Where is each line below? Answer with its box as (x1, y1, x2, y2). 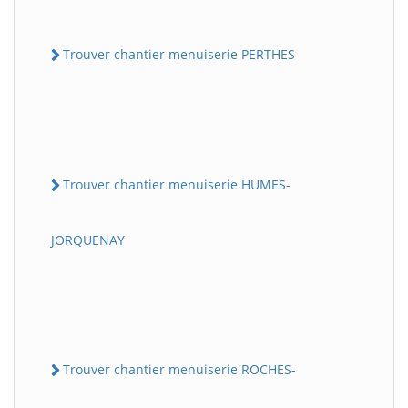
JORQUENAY (51, 231, 125, 250)
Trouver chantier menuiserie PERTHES (63, 45, 295, 63)
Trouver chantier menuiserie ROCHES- (63, 361, 296, 379)
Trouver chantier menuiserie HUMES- (63, 175, 291, 193)
